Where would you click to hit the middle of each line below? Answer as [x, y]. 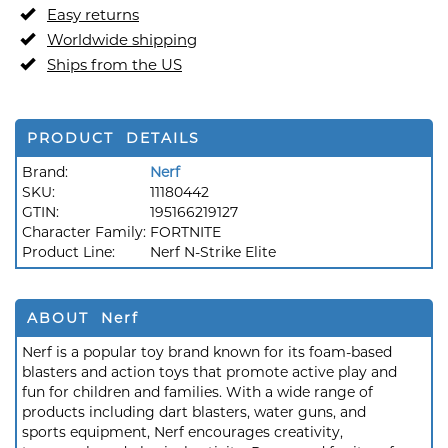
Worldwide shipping [122, 39]
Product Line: [70, 252]
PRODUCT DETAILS [113, 138]
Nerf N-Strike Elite [213, 252]
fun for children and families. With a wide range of [197, 392]
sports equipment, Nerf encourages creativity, [182, 432]
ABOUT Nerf [83, 318]
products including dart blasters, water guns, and [194, 412]
